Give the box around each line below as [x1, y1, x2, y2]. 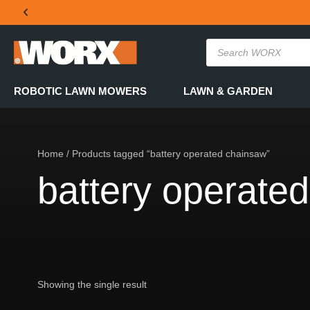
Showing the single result [37, 278, 147, 290]
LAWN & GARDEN [183, 85, 273, 97]
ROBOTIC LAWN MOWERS [14, 85, 147, 97]
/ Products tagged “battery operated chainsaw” [63, 148, 270, 159]
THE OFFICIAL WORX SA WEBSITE [48, 55, 210, 66]
